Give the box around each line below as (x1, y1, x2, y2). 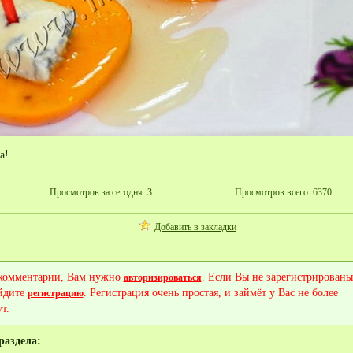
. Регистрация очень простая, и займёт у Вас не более (83, 287, 338, 299)
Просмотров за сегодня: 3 (49, 187, 152, 198)
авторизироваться (123, 272, 202, 283)
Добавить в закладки (154, 221, 236, 232)
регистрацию (27, 288, 84, 299)
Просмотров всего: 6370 (234, 187, 332, 198)
